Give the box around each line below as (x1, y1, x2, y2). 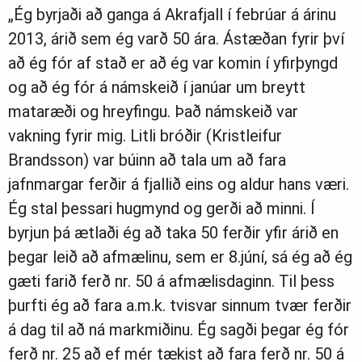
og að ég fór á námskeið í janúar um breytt (8, 78, 305, 98)
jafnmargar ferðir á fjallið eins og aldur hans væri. (8, 175, 349, 195)
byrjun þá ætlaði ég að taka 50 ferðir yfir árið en (8, 223, 339, 243)
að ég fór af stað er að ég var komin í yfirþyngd (8, 53, 338, 74)
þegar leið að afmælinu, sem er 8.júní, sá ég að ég (8, 247, 352, 267)
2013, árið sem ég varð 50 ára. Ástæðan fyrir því (8, 29, 344, 49)
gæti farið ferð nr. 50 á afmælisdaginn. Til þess (8, 271, 335, 292)
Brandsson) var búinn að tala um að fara (8, 150, 286, 170)
